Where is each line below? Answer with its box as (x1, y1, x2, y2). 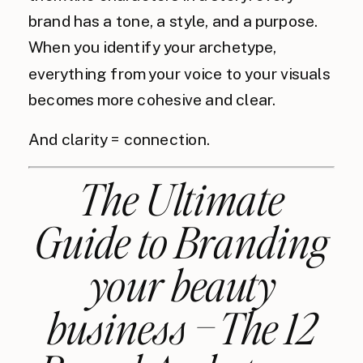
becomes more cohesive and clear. (28, 90, 276, 109)
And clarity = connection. (28, 130, 210, 149)
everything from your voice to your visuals (28, 64, 331, 83)
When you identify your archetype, (28, 38, 277, 57)
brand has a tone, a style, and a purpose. (28, 12, 318, 31)
